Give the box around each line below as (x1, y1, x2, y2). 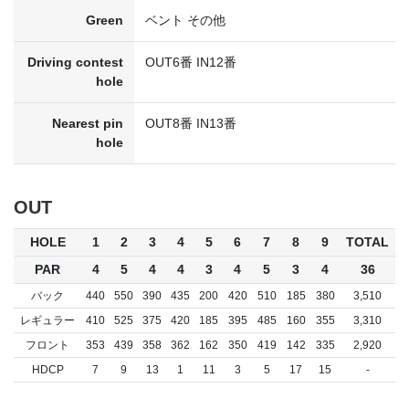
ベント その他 (145, 12, 225, 27)
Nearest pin (52, 115, 123, 131)
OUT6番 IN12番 (145, 54, 236, 69)
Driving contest (27, 54, 123, 69)
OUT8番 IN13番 (145, 115, 236, 131)
